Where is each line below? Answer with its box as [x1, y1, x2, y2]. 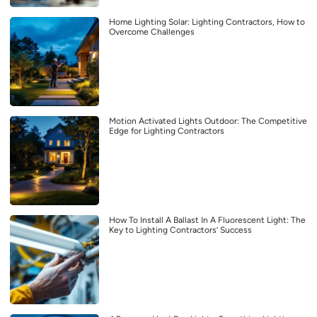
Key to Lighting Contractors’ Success [109, 224, 252, 235]
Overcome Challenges [109, 26, 195, 37]
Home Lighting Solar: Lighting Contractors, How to [109, 16, 305, 27]
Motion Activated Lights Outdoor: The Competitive [109, 115, 307, 126]
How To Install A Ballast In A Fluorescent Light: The [109, 214, 306, 225]
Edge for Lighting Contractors [109, 125, 224, 136]
